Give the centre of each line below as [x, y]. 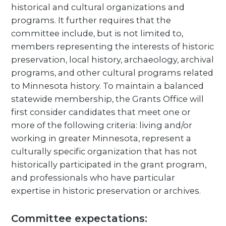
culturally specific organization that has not [104, 151]
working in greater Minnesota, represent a [101, 138]
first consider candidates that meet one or [101, 112]
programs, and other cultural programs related [112, 73]
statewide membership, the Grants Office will [108, 99]
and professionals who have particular [93, 178]
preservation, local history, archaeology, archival [113, 60]
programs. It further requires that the [91, 20]
